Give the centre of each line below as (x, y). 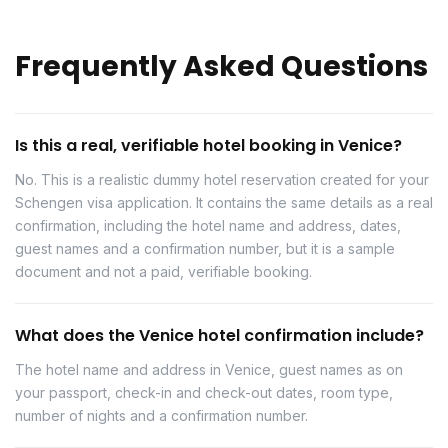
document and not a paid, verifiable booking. (163, 272)
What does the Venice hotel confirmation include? (219, 336)
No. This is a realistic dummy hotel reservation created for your (222, 180)
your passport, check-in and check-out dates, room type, (204, 393)
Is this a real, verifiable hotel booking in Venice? (208, 146)
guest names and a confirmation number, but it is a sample (205, 249)
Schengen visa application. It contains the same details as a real (224, 203)
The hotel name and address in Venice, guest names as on (209, 370)
